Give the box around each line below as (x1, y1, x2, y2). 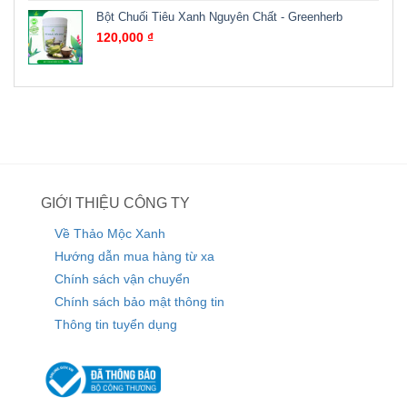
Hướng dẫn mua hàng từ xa (55, 249, 214, 264)
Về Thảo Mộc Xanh (55, 226, 165, 242)
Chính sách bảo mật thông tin (55, 294, 224, 310)
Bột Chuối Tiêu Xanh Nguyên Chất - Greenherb (96, 10, 342, 25)
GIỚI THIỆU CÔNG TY (41, 195, 190, 212)
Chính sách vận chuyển (55, 272, 190, 287)
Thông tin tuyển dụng (55, 317, 177, 333)
